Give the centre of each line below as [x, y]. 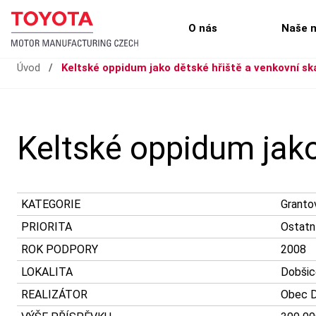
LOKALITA [47, 272]
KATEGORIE [51, 204]
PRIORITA [47, 226]
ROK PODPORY [60, 249]
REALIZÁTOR [54, 294]
